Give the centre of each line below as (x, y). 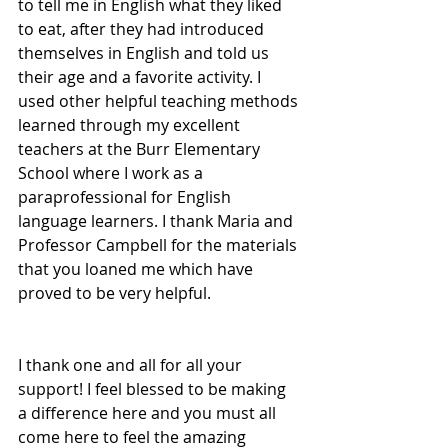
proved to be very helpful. (114, 293)
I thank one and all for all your (132, 365)
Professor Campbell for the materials (159, 245)
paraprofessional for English (126, 197)
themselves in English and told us (145, 53)
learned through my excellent (131, 125)
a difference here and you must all (149, 413)
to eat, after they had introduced (143, 29)
